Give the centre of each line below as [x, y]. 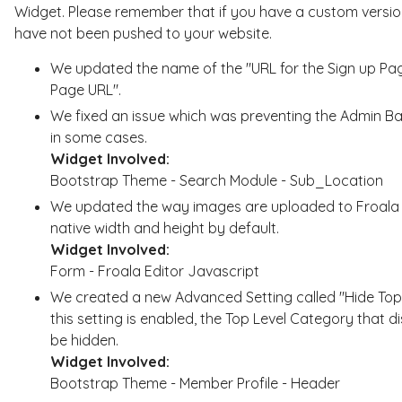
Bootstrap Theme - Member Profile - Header [195, 383]
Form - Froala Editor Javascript [154, 271]
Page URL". [85, 89]
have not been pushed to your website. [143, 33]
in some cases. [98, 137]
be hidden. [84, 340]
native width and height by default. [164, 227]
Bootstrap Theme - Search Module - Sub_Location [216, 180]
